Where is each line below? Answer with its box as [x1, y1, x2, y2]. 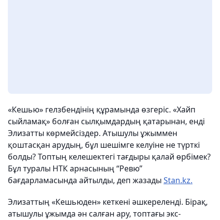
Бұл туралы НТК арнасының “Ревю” [8, 163, 142, 174]
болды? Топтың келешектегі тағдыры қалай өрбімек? [8, 151, 211, 163]
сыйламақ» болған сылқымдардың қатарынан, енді [8, 116, 205, 127]
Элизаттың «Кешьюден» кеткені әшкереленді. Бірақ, [8, 196, 208, 208]
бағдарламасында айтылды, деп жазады [8, 175, 164, 186]
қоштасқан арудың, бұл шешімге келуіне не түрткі [8, 139, 200, 151]
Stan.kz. [164, 175, 192, 186]
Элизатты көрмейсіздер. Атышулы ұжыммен [8, 128, 177, 139]
